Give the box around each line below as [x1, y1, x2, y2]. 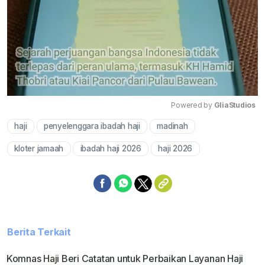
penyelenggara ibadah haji [43, 121, 140, 131]
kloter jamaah [14, 144, 64, 154]
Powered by [171, 101, 214, 110]
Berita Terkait [7, 226, 71, 238]
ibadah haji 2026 [80, 144, 141, 154]
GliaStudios [214, 101, 256, 110]
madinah [157, 121, 188, 131]
